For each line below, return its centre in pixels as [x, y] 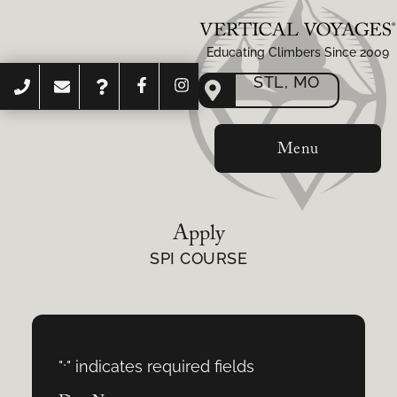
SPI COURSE [198, 258]
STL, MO [287, 82]
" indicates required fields [160, 366]
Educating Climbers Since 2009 [298, 53]
